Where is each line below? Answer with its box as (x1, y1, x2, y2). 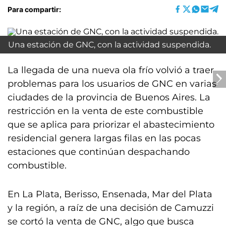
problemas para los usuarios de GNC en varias (8, 78, 216, 89)
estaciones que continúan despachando (8, 146, 190, 157)
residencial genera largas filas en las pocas (8, 133, 201, 144)
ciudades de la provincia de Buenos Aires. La (8, 92, 210, 103)
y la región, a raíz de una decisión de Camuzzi (8, 202, 214, 213)
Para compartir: (8, 5, 61, 14)
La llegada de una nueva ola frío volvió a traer (8, 65, 214, 76)
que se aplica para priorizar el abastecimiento (8, 119, 214, 130)
